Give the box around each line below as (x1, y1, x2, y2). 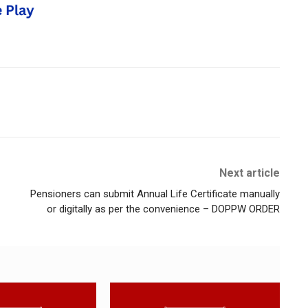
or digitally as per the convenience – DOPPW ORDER (46, 202, 280, 215)
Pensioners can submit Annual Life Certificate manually (30, 187, 280, 200)
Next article (219, 166, 280, 179)
